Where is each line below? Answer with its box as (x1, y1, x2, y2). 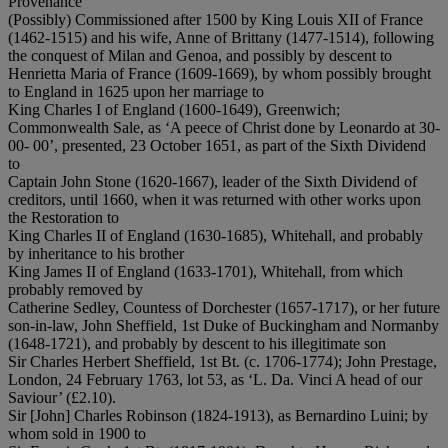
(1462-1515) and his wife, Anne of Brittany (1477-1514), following (8, 28, 434, 46)
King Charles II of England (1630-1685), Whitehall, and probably (8, 226, 423, 244)
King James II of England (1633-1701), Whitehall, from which (8, 262, 403, 280)
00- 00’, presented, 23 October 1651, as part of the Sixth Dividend (8, 136, 426, 154)
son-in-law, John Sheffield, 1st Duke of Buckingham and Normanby (8, 316, 439, 334)
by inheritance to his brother (8, 244, 184, 262)
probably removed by (8, 280, 143, 298)
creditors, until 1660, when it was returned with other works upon (8, 190, 421, 208)
